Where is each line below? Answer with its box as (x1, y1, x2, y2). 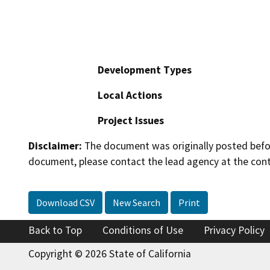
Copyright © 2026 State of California (28, 246, 191, 260)
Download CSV (36, 196, 95, 209)
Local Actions (98, 89, 162, 102)
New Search (113, 196, 160, 209)
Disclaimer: (28, 139, 82, 153)
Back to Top (28, 223, 82, 237)
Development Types (98, 63, 192, 77)
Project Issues (98, 114, 164, 128)
